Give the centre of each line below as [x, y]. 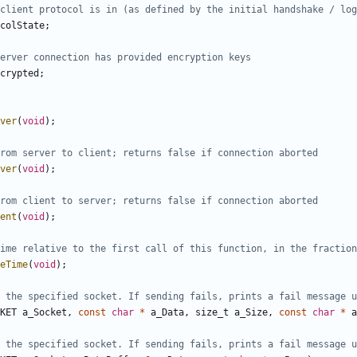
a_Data [167, 313]
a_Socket [45, 313]
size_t [212, 313]
